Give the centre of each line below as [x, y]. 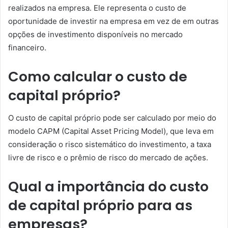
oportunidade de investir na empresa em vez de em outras [113, 21]
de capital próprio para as [100, 205]
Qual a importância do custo [108, 187]
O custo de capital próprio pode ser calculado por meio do [112, 118]
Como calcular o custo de [98, 76]
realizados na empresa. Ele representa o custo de [97, 8]
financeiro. [27, 47]
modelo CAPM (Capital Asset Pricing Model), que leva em [111, 131]
